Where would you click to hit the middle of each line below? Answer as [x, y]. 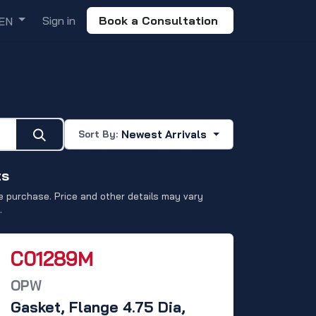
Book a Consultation [160, 20]
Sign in [59, 20]
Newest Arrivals [164, 134]
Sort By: [98, 134]
